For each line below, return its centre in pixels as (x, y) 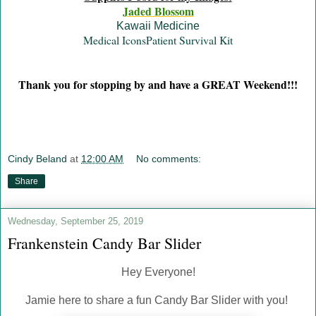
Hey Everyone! (158, 272)
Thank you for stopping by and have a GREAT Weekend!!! (158, 84)
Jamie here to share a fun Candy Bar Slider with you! (158, 300)
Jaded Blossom (158, 11)
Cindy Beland (37, 159)
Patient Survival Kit (189, 39)
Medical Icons (115, 39)
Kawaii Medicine (158, 25)
